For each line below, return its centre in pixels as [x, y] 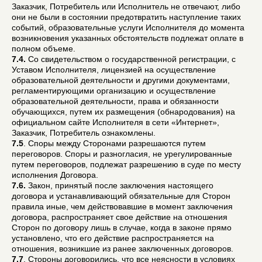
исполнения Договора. [55, 175]
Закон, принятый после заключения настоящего [120, 185]
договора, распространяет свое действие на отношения [120, 217]
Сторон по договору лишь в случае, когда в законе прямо [122, 227]
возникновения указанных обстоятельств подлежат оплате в [127, 38]
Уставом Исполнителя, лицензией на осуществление [114, 69]
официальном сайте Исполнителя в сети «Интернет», [116, 122]
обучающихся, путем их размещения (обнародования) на [123, 111]
